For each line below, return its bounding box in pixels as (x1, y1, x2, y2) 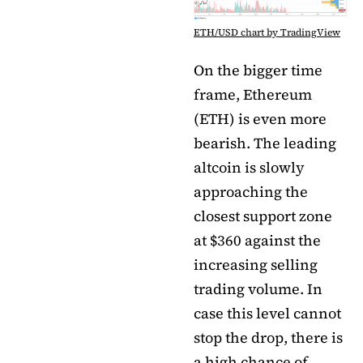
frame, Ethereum (194, 83, 312, 105)
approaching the (194, 181, 308, 202)
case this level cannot (194, 302, 341, 323)
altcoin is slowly (194, 156, 305, 177)
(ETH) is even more (194, 108, 327, 129)
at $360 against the (194, 229, 321, 250)
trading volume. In (194, 278, 322, 299)
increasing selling (194, 254, 318, 275)
